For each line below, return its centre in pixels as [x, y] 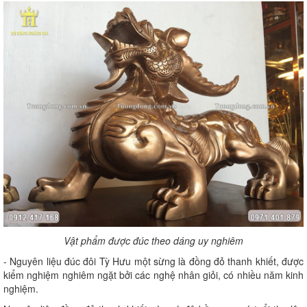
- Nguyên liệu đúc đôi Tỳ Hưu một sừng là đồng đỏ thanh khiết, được [153, 261]
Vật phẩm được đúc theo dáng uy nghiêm [153, 240]
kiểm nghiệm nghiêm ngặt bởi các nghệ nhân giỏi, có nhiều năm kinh [153, 274]
